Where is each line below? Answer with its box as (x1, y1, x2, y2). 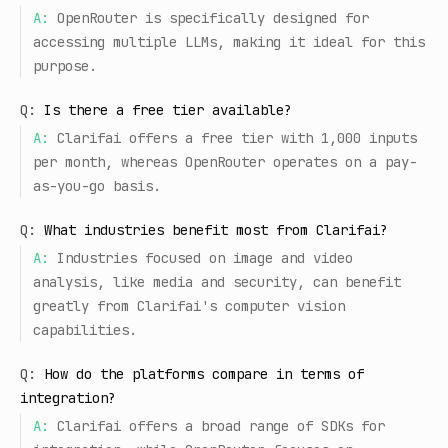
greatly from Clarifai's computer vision (33, 297, 345, 315)
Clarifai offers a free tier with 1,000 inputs (57, 129, 417, 147)
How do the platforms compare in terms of (44, 365, 364, 383)
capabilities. (33, 321, 137, 339)
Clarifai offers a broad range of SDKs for (57, 417, 385, 435)
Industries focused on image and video (57, 249, 353, 267)
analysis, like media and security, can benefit (33, 273, 401, 291)
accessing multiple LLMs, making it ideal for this (33, 33, 425, 51)
